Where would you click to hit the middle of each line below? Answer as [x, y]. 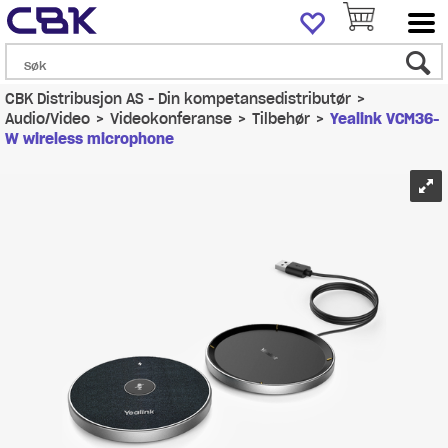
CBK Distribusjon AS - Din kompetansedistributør [178, 99]
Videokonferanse [171, 119]
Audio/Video [47, 119]
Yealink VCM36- [384, 119]
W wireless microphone [89, 139]
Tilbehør [281, 119]
